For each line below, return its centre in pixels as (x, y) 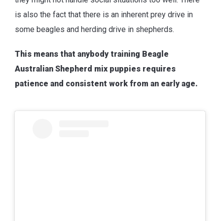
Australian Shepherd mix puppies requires (95, 69)
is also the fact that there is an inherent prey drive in (104, 15)
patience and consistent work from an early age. (106, 84)
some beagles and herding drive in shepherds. (94, 30)
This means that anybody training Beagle (92, 54)
